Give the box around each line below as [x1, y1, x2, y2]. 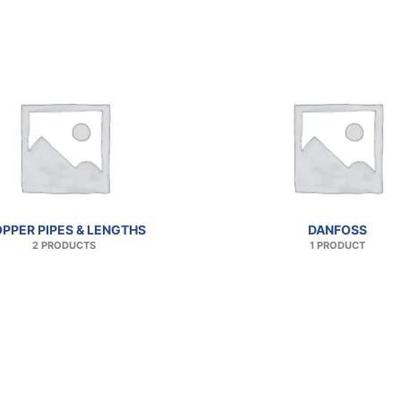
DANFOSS [307, 221, 367, 237]
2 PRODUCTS [32, 239, 96, 252]
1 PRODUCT [309, 239, 365, 252]
